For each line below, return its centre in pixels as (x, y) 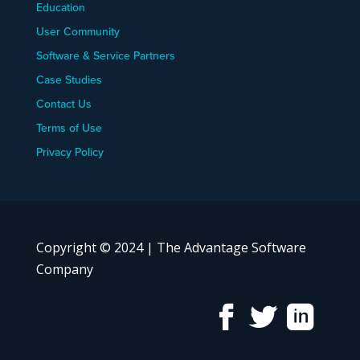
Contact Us (63, 104)
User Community (78, 32)
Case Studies (69, 80)
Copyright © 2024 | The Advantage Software (171, 248)
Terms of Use (69, 129)
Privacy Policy (70, 153)
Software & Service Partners (105, 56)
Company (64, 270)
